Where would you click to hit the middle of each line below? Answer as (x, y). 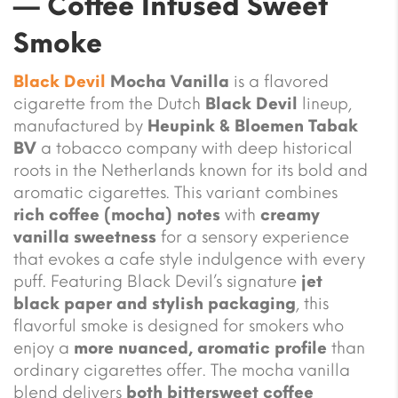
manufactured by (80, 126)
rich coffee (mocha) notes (117, 215)
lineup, (325, 103)
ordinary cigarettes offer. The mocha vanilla (182, 370)
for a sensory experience (253, 237)
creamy (290, 215)
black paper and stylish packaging (155, 303)
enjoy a (44, 348)
